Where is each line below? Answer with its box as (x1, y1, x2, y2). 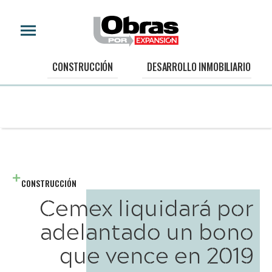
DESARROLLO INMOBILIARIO (147, 59, 251, 75)
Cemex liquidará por (39, 190, 254, 225)
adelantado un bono (40, 214, 254, 248)
